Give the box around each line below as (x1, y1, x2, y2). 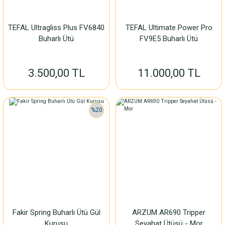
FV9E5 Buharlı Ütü (140, 34, 198, 43)
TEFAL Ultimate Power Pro (125, 23, 212, 32)
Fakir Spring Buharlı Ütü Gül (12, 208, 100, 217)
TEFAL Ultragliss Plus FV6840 (8, 23, 104, 32)
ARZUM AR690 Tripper (132, 208, 205, 217)
